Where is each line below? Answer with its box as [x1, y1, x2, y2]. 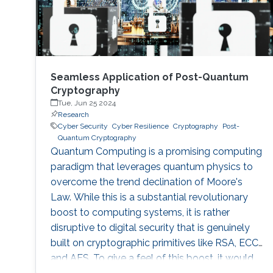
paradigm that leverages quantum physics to [50, 160, 253, 172]
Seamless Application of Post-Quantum [50, 71, 249, 83]
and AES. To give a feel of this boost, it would [50, 252, 253, 264]
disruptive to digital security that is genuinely [50, 221, 250, 233]
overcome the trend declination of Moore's [50, 175, 243, 188]
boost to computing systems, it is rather [50, 206, 230, 218]
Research [57, 110, 89, 119]
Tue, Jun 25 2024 [57, 98, 116, 107]
